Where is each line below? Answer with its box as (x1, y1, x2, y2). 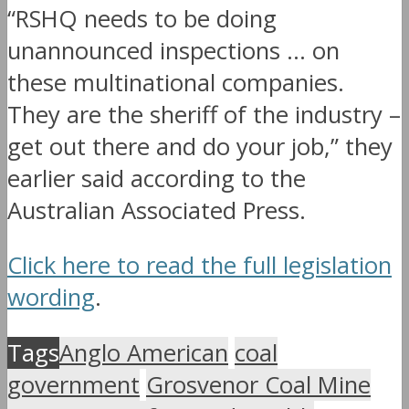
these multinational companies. (7, 66, 344, 99)
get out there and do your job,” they (7, 130, 393, 163)
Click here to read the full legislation (7, 249, 392, 282)
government (7, 368, 140, 401)
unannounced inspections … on (7, 34, 340, 67)
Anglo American (59, 336, 228, 369)
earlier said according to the (7, 162, 306, 194)
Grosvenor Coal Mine (146, 368, 371, 401)
